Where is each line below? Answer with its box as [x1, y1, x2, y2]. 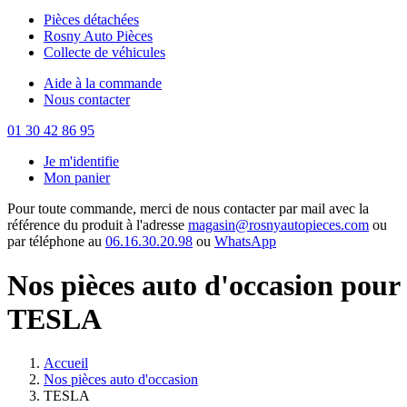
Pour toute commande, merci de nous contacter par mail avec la [7, 200, 369, 216]
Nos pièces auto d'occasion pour [7, 269, 400, 303]
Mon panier [44, 169, 110, 185]
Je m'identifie [44, 153, 119, 169]
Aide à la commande [44, 74, 162, 91]
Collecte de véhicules [44, 44, 165, 60]
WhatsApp [214, 233, 276, 249]
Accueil [44, 355, 88, 372]
